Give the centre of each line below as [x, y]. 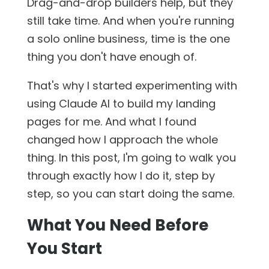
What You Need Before [117, 225]
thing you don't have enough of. [111, 56]
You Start [64, 248]
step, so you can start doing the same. [130, 193]
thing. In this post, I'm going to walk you [131, 157]
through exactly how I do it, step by [121, 175]
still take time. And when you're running [130, 20]
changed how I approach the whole [122, 139]
